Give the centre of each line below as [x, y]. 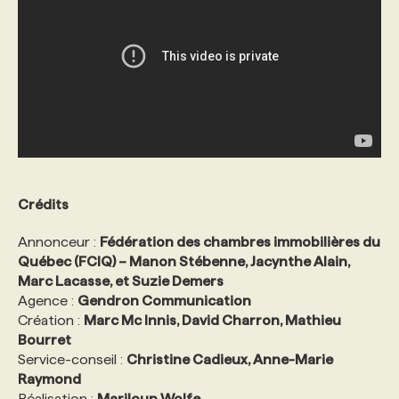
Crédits [43, 205]
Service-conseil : [72, 360]
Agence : [48, 301]
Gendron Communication [164, 301]
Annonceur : [59, 242]
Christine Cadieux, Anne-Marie [230, 360]
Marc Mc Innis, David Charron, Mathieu [212, 321]
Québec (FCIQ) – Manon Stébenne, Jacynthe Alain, [184, 262]
